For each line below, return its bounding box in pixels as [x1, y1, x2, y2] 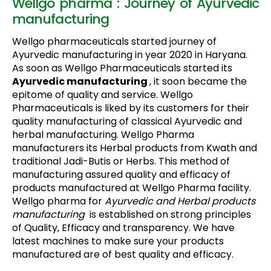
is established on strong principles [90, 207, 251, 222]
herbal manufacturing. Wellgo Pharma [12, 128, 194, 142]
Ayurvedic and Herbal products [105, 194, 255, 209]
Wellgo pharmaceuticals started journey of [12, 34, 217, 49]
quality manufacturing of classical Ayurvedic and [12, 114, 242, 129]
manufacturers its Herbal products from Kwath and [12, 141, 257, 155]
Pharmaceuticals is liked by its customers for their [12, 101, 249, 116]
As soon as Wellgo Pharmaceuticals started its [12, 61, 232, 76]
